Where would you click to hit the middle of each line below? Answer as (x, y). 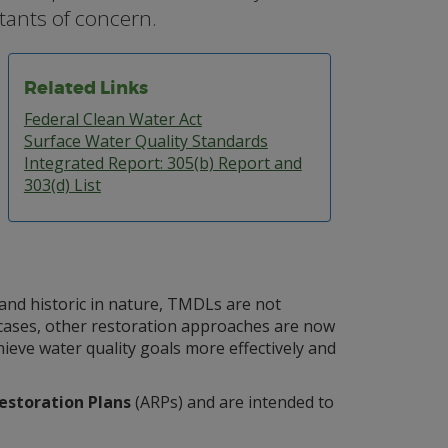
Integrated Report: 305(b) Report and (162, 163)
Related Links (85, 88)
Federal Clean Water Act (112, 119)
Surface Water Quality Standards (145, 141)
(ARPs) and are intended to (232, 402)
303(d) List (62, 185)
